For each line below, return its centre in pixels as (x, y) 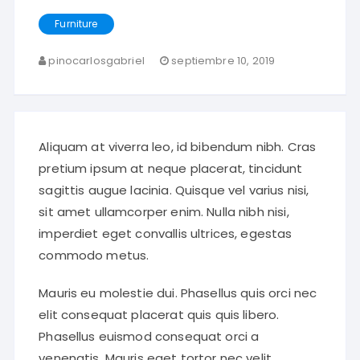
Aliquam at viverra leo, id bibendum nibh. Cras (178, 147)
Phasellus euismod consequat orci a (149, 337)
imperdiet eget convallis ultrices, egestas (166, 234)
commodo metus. (94, 256)
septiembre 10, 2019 (223, 61)
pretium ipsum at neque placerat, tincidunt (171, 169)
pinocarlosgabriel (96, 61)
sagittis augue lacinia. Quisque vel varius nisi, (174, 190)
